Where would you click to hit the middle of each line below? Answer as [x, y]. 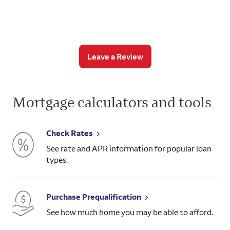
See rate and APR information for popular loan [129, 148]
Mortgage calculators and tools [112, 102]
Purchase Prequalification [93, 197]
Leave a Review [115, 56]
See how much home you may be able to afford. [130, 212]
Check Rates [69, 133]
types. [57, 159]
